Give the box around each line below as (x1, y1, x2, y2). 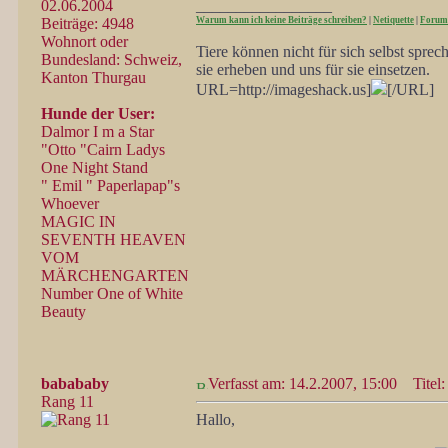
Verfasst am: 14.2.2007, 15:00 (208, 375, 397, 392)
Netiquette (373, 15, 414, 25)
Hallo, (196, 411, 235, 428)
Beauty (41, 303, 86, 320)
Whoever (41, 195, 99, 212)
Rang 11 (41, 393, 94, 410)
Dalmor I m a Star (41, 123, 154, 140)
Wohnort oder (41, 33, 128, 50)
